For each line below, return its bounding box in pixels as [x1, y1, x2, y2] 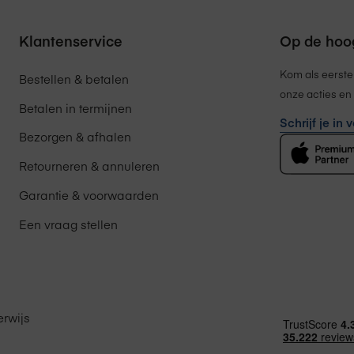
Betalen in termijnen [19, 99, 132, 116]
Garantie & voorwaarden [19, 186, 159, 204]
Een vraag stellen [19, 216, 118, 233]
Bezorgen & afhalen [19, 128, 131, 145]
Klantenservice [19, 30, 122, 51]
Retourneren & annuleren [19, 157, 160, 175]
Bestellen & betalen [19, 70, 129, 87]
